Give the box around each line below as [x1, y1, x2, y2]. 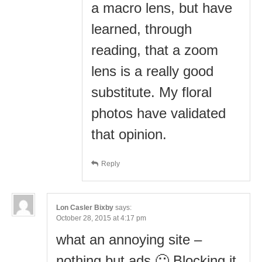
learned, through [91, 20, 192, 37]
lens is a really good [91, 63, 213, 79]
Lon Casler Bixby [56, 203, 113, 212]
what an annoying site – [56, 231, 202, 247]
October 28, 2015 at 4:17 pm [56, 213, 146, 222]
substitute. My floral [91, 84, 212, 100]
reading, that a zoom [91, 42, 218, 58]
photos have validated [91, 105, 226, 121]
